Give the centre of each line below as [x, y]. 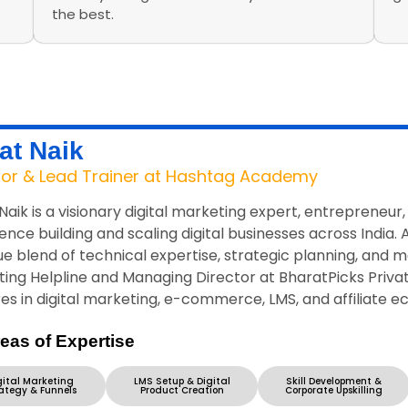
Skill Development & [334, 381]
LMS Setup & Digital [182, 381]
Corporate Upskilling [334, 390]
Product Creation [182, 390]
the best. [83, 14]
